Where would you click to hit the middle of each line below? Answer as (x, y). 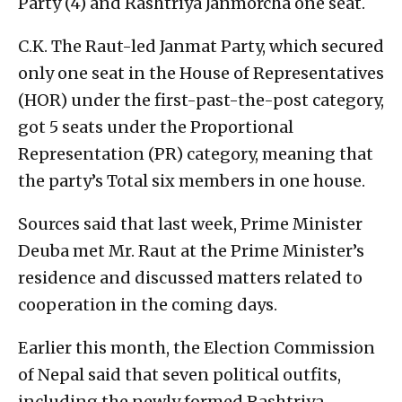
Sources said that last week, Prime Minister (190, 224)
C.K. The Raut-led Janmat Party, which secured (201, 47)
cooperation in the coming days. (148, 305)
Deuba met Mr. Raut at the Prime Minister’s (191, 251)
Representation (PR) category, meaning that (196, 154)
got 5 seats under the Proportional (156, 127)
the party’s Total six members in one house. (192, 181)
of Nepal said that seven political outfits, (179, 375)
